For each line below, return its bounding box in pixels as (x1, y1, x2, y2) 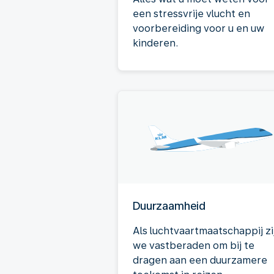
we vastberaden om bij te (133, 240, 254, 251)
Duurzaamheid (133, 199, 206, 212)
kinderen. (133, 37, 178, 49)
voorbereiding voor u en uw (133, 23, 264, 34)
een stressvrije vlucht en (133, 8, 250, 20)
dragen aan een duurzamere (133, 254, 267, 266)
